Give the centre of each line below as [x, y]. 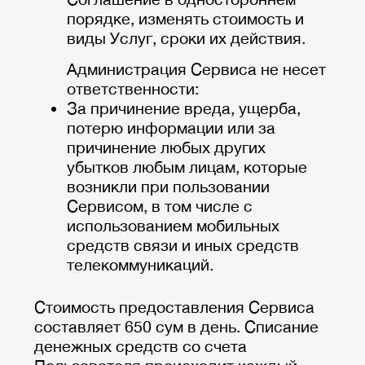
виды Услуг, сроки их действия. [186, 38]
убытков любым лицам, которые [187, 167]
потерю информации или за [171, 128]
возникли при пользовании [168, 187]
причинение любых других [166, 147]
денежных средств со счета [141, 346]
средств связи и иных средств [183, 245]
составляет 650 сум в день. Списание [176, 327]
